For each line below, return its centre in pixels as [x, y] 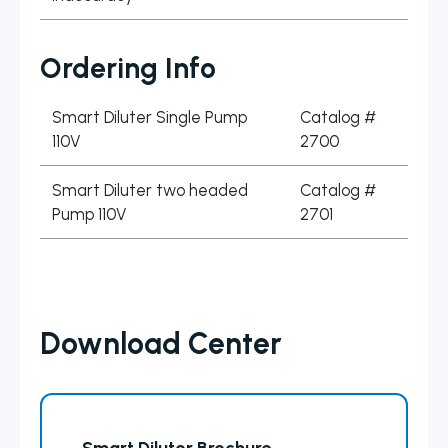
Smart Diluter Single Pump [150, 117]
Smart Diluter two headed [150, 190]
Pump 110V [89, 214]
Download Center [161, 344]
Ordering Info [128, 68]
